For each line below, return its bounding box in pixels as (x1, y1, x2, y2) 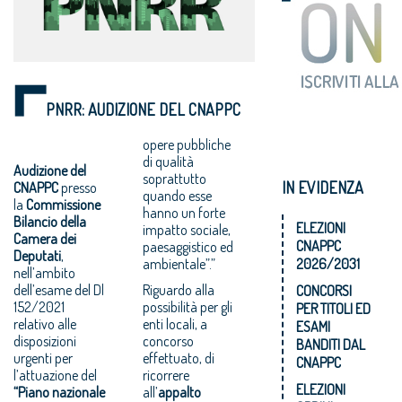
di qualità (143, 152, 195, 170)
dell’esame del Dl (13, 280, 104, 299)
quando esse (143, 186, 213, 205)
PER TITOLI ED (296, 299, 371, 318)
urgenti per (13, 348, 73, 367)
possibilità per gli (143, 297, 233, 316)
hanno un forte (143, 203, 226, 222)
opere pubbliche (143, 135, 232, 153)
